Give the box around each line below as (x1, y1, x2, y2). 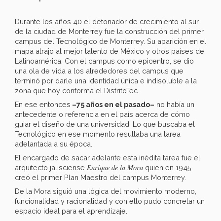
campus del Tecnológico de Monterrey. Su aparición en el (15, 37, 206, 46)
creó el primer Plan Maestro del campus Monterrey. (15, 173, 186, 182)
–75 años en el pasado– (71, 100, 154, 109)
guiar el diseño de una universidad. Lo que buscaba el (15, 120, 195, 129)
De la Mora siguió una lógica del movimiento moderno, (15, 187, 196, 196)
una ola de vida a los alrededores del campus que (15, 67, 184, 75)
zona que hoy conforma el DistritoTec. (15, 86, 139, 95)
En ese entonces (15, 100, 71, 109)
